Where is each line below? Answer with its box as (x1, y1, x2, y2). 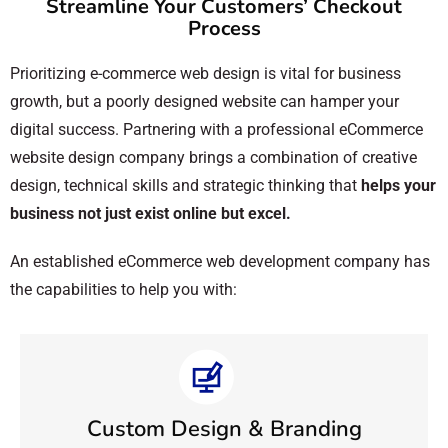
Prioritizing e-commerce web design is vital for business (10, 63, 401, 83)
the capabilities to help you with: (10, 279, 237, 299)
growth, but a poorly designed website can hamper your (10, 91, 399, 111)
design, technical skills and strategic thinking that (10, 175, 361, 195)
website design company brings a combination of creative (10, 147, 417, 167)
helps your (361, 175, 436, 195)
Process (187, 14, 261, 42)
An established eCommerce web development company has (10, 251, 430, 271)
